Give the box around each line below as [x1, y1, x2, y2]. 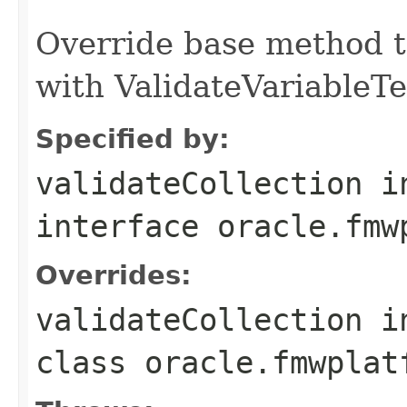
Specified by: [35, 123, 230, 154]
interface [35, 207, 217, 244]
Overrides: [35, 259, 192, 291]
